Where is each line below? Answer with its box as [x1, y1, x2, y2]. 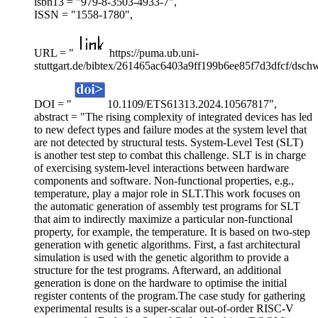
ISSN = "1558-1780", [34, 9, 133, 21]
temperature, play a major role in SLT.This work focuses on [34, 187, 300, 200]
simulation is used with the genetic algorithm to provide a [34, 251, 289, 264]
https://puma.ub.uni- [109, 47, 199, 60]
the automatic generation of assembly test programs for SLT [34, 200, 300, 213]
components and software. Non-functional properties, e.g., [34, 175, 294, 187]
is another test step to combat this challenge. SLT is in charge [34, 149, 306, 162]
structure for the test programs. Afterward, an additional [34, 264, 281, 277]
